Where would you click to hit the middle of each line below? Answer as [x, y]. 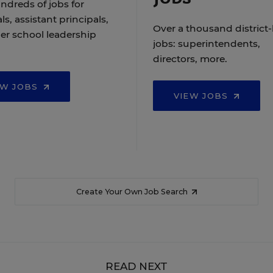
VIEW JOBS [202, 96]
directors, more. [190, 59]
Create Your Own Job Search [133, 192]
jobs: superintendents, [206, 44]
